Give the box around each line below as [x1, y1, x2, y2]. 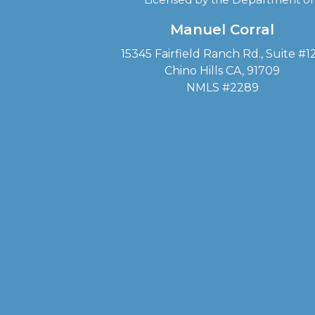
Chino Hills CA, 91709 [165, 64, 280, 77]
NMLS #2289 [186, 81, 259, 94]
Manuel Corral [170, 21, 274, 38]
